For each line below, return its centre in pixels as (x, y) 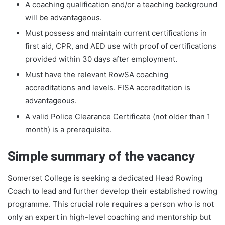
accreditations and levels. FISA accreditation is (108, 88)
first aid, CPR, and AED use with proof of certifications (121, 46)
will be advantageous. (64, 18)
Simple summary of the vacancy (101, 155)
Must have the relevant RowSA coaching (97, 75)
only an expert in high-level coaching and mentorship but (109, 217)
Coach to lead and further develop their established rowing (113, 191)
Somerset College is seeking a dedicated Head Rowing (105, 178)
